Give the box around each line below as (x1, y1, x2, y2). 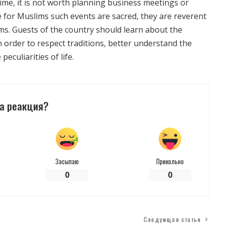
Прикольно (156, 156, 184, 167)
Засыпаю (55, 156, 79, 167)
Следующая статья (144, 215, 201, 224)
